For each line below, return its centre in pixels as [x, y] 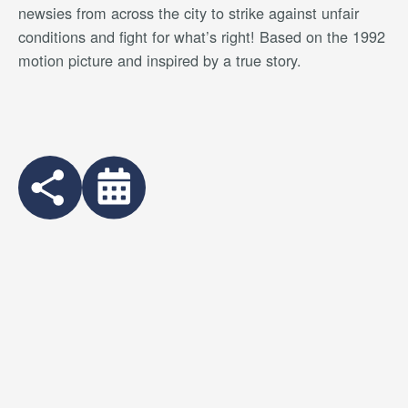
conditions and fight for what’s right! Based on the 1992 [202, 36]
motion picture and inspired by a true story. [160, 60]
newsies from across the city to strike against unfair [189, 13]
